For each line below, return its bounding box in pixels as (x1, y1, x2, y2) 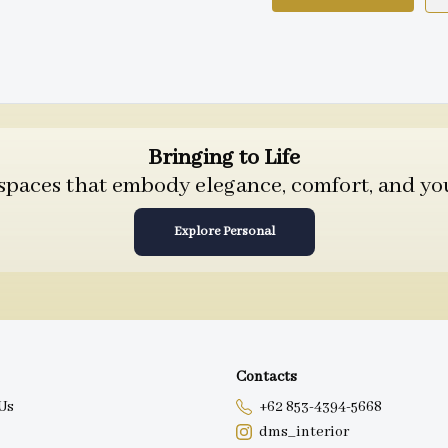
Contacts (236, 367, 297, 386)
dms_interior (259, 422, 349, 441)
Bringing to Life (148, 144, 300, 173)
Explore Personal (173, 223, 275, 241)
